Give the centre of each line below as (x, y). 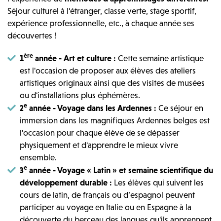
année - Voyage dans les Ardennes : (92, 108)
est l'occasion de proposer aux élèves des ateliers (108, 70)
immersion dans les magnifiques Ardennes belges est (115, 120)
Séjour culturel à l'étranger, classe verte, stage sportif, (102, 11)
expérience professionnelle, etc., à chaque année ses (101, 23)
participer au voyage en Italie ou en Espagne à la (106, 207)
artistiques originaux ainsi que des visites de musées (112, 83)
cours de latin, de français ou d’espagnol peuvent (107, 195)
